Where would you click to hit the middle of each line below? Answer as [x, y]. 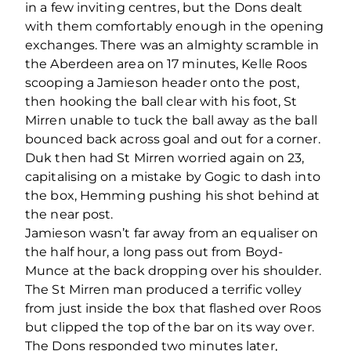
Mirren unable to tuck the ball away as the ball [171, 120]
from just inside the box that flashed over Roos [173, 308]
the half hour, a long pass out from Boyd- [154, 251]
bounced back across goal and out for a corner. [173, 139]
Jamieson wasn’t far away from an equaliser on [172, 233]
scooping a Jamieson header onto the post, [163, 82]
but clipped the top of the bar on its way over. [170, 327]
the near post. [69, 214]
